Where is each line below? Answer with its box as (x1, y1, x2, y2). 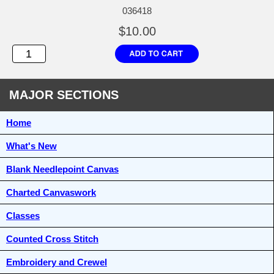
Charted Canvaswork (6, 187, 96, 198)
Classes (6, 210, 40, 221)
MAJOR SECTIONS (9, 88, 119, 102)
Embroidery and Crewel (6, 257, 107, 268)
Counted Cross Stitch (6, 234, 98, 245)
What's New (6, 141, 57, 152)
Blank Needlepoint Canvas (6, 164, 119, 175)
